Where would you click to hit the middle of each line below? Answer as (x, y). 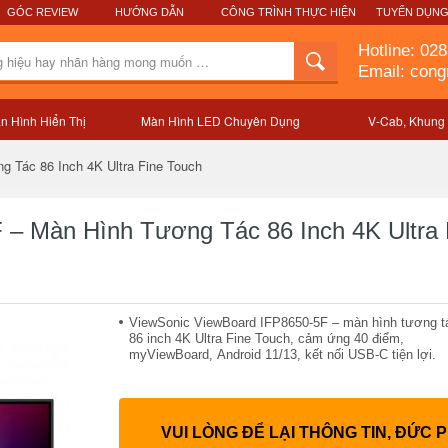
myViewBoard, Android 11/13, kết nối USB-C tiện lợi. (282, 354)
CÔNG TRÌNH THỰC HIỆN (288, 12)
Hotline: (389, 50)
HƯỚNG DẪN (149, 12)
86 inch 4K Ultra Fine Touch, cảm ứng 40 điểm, (266, 338)
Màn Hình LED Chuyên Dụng (220, 120)
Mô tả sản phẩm (312, 133)
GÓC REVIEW (42, 12)
